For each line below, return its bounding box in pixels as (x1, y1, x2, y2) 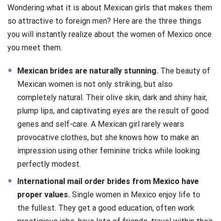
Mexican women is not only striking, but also (17, 79, 173, 89)
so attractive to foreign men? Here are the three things (7, 16, 201, 26)
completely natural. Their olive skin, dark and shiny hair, (17, 93, 207, 103)
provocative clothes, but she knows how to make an (17, 133, 199, 143)
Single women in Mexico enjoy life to (70, 190, 200, 200)
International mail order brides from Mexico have (17, 177, 199, 186)
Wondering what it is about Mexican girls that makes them (7, 3, 212, 13)
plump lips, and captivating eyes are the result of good (17, 106, 209, 116)
